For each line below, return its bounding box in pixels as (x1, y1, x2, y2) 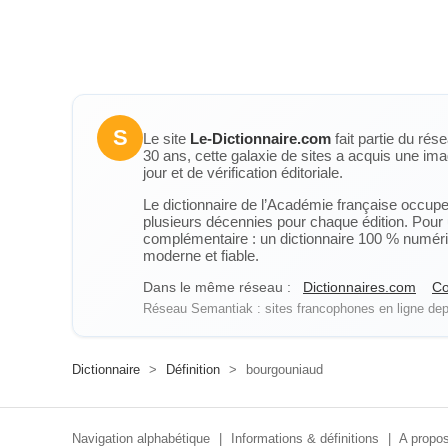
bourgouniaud (242, 362, 323, 377)
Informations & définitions (231, 431, 379, 446)
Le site (143, 130, 190, 147)
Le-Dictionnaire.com (190, 130, 331, 147)
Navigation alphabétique (72, 431, 210, 446)
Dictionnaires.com (303, 279, 416, 295)
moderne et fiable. (143, 247, 259, 264)
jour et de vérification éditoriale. (143, 164, 343, 181)
